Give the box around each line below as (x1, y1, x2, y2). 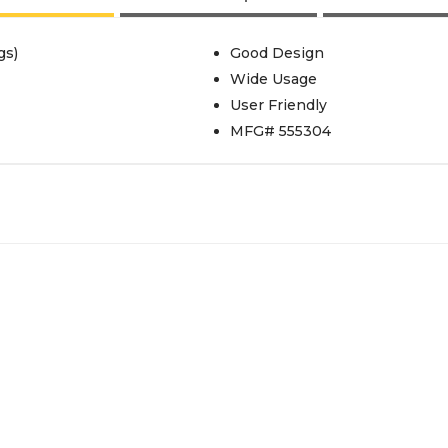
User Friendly (229, 96, 327, 114)
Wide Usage (229, 70, 317, 88)
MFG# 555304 (229, 122, 331, 140)
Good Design (229, 44, 324, 62)
